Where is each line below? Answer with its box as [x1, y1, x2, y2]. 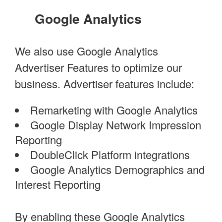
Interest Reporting [15, 176, 101, 192]
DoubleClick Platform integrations [30, 147, 190, 163]
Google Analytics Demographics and [30, 162, 205, 177]
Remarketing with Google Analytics [30, 102, 198, 118]
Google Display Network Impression [30, 117, 201, 133]
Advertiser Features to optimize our [15, 59, 182, 75]
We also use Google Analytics [15, 43, 158, 59]
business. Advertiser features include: [15, 76, 194, 92]
